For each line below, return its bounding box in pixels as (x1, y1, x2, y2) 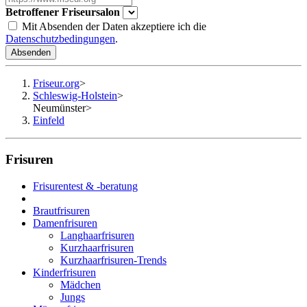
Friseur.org (33, 77, 79, 90)
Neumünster (33, 102, 86, 114)
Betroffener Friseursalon (5, 6, 120, 19)
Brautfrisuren (33, 204, 90, 217)
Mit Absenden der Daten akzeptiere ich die (19, 21, 206, 33)
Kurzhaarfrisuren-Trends (60, 254, 167, 266)
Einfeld (33, 114, 64, 127)
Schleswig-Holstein (33, 90, 117, 102)
